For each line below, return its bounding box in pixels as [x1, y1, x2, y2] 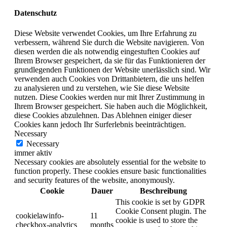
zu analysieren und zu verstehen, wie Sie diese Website [14, 83, 190, 92]
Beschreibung [140, 186, 187, 195]
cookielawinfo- [16, 211, 64, 220]
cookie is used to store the [116, 215, 198, 224]
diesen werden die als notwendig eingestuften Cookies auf [14, 47, 200, 56]
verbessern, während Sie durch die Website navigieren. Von [14, 37, 204, 47]
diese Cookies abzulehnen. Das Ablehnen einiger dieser [14, 110, 192, 120]
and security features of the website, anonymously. [14, 175, 175, 184]
